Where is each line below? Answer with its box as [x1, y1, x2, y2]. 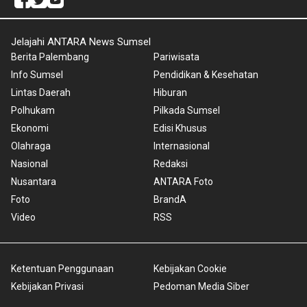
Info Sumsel [11, 69, 63, 81]
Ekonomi [11, 123, 49, 134]
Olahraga [11, 140, 51, 152]
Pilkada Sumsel [153, 105, 220, 116]
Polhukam [11, 105, 55, 116]
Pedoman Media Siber [153, 281, 249, 293]
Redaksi [153, 158, 188, 170]
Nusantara [11, 176, 56, 188]
